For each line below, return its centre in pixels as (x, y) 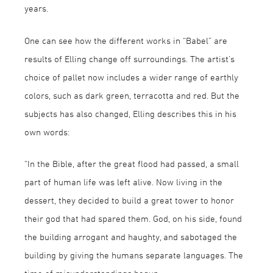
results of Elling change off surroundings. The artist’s (129, 58)
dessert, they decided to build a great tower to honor (129, 200)
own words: (47, 132)
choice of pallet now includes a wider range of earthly (131, 77)
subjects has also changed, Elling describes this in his (130, 113)
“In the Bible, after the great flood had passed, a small (132, 164)
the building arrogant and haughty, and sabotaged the (131, 237)
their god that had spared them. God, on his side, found (133, 218)
